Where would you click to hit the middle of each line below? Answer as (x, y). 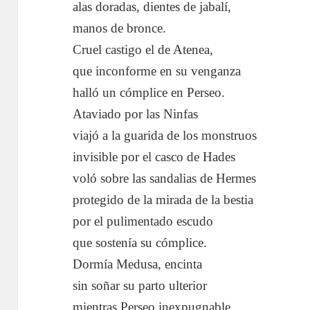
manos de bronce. (120, 28)
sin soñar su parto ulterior (140, 285)
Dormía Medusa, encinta (138, 264)
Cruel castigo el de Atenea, (143, 49)
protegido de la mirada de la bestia (163, 199)
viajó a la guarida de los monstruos (165, 135)
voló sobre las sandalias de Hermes (165, 178)
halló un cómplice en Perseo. (149, 92)
